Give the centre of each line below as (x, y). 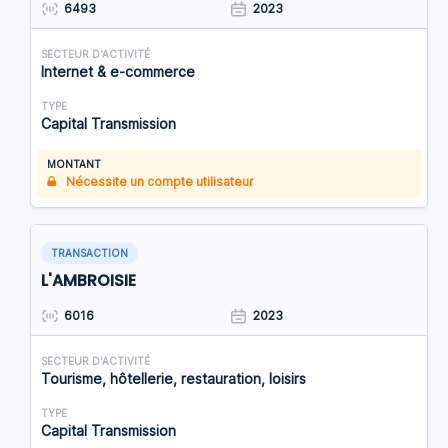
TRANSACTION (89, 253)
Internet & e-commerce (118, 72)
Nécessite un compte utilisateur (158, 182)
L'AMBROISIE (88, 281)
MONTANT (74, 164)
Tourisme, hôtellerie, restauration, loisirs (173, 379)
